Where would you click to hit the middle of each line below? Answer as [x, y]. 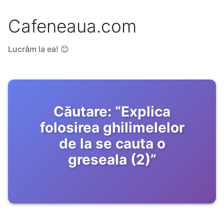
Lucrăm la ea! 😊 [38, 49]
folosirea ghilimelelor [112, 128]
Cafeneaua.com [72, 26]
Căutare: [82, 112]
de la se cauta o [112, 144]
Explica [146, 112]
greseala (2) [109, 160]
